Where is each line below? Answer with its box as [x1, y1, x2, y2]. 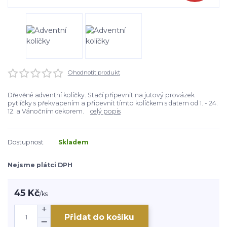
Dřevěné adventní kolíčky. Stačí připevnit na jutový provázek [8, 91, 195, 99]
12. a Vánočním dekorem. [8, 107, 90, 115]
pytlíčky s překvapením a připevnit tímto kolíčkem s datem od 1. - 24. [8, 99, 218, 107]
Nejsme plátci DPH [8, 161, 72, 169]
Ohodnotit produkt [67, 69, 120, 76]
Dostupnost [8, 138, 44, 146]
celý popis [90, 107, 121, 115]
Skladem [58, 138, 89, 146]
